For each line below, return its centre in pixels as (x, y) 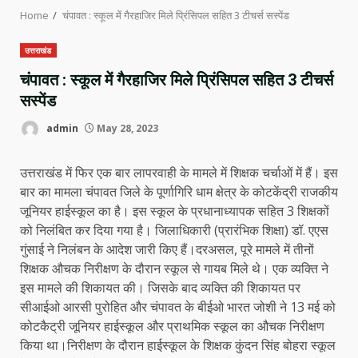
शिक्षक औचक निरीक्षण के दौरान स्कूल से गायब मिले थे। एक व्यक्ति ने (174, 268)
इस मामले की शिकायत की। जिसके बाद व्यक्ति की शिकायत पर (160, 288)
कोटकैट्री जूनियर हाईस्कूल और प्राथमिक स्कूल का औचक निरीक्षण (172, 326)
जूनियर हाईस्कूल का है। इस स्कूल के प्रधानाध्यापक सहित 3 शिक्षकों (175, 211)
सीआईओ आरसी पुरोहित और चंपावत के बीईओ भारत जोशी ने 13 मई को (178, 307)
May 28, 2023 (126, 128)
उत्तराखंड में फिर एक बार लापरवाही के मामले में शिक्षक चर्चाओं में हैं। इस (179, 173)
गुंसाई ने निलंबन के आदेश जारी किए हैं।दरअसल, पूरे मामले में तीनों (167, 249)
